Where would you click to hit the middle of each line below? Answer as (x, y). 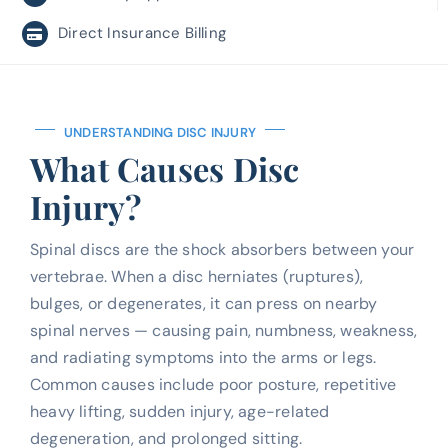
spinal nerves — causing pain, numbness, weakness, (223, 330)
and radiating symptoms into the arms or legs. (203, 357)
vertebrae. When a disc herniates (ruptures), (196, 276)
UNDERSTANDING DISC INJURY (160, 132)
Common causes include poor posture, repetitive (213, 384)
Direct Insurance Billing (142, 33)
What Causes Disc (164, 168)
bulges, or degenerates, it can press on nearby (203, 303)
